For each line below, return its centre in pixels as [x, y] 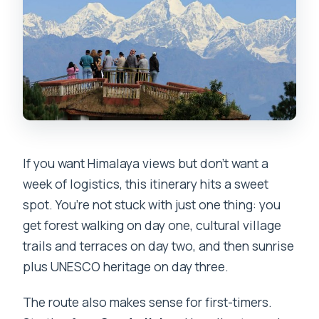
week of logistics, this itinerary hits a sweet [146, 184]
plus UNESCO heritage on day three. [126, 267]
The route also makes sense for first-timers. [148, 302]
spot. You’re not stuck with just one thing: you [152, 205]
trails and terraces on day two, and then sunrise [159, 246]
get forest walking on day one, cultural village [152, 225]
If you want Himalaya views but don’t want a [146, 163]
